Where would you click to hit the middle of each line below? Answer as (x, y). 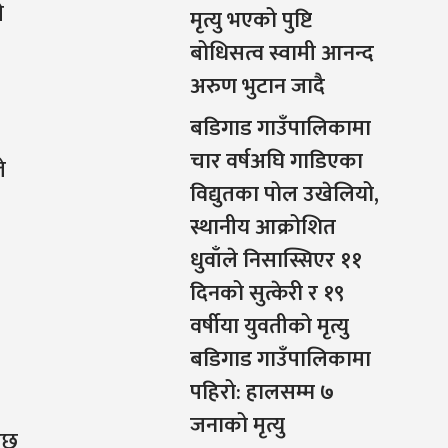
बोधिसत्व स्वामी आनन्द (281, 54)
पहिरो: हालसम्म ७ (261, 393)
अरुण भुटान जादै (257, 87)
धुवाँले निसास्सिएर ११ (275, 261)
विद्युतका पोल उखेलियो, (284, 195)
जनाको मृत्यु (237, 426)
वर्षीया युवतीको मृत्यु (269, 327)
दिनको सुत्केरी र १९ (266, 294)
